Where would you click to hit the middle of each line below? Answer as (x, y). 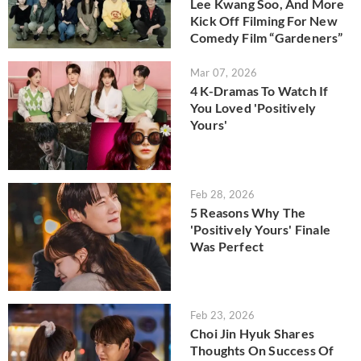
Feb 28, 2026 (223, 194)
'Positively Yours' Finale (260, 229)
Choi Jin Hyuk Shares (252, 334)
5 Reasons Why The (248, 212)
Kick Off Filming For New (264, 20)
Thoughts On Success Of (262, 351)
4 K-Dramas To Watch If (259, 91)
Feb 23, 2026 (223, 315)
